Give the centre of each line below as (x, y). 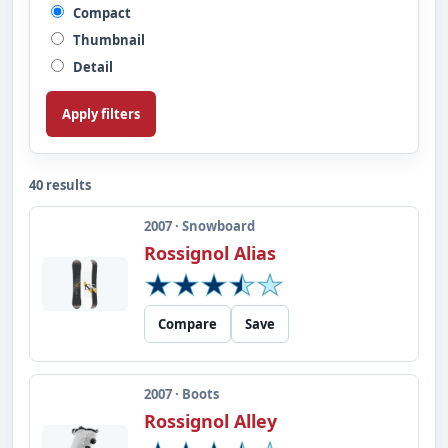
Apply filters (101, 114)
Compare (187, 324)
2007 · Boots (181, 394)
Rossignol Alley (210, 421)
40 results (60, 185)
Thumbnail (107, 40)
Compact (100, 13)
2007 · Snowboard (199, 226)
